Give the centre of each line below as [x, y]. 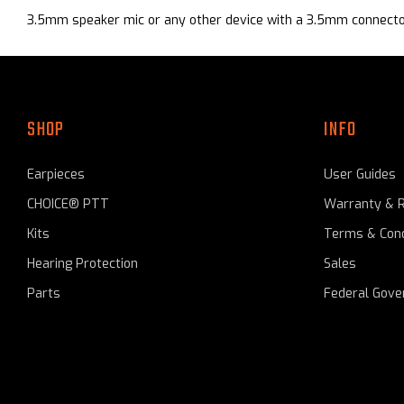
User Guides [359, 175]
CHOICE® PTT [68, 205]
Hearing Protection [83, 264]
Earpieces [56, 175]
